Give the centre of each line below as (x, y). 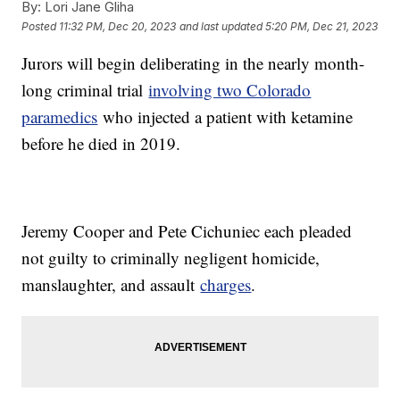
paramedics (60, 117)
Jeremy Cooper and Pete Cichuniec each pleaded (187, 231)
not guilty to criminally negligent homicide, (171, 258)
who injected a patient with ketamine (225, 117)
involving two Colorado (230, 90)
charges (226, 285)
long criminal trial (85, 90)
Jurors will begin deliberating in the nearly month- (193, 63)
